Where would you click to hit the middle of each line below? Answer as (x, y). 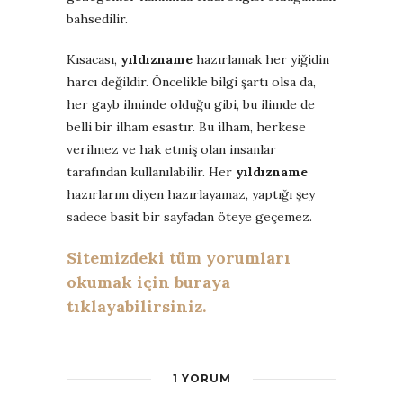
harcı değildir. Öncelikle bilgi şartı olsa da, (191, 81)
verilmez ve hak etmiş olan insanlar (171, 149)
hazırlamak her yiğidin (263, 59)
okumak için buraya (148, 282)
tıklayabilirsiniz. (136, 306)
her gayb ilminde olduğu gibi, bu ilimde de (191, 104)
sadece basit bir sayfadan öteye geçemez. (189, 216)
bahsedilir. (97, 18)
